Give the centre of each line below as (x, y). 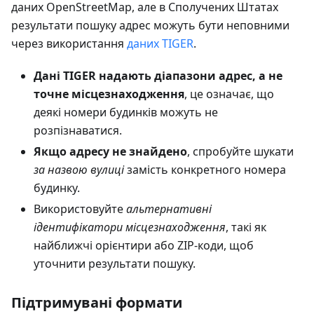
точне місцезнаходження (109, 94)
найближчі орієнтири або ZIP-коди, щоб (144, 246)
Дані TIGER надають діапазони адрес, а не (158, 76)
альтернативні (169, 209)
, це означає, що (229, 94)
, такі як (246, 227)
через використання (69, 44)
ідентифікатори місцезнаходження (130, 227)
